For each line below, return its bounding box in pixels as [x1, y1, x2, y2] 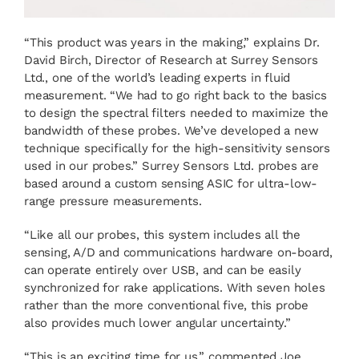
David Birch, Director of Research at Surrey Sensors [24, 52, 318, 67]
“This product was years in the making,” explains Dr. [24, 34, 320, 50]
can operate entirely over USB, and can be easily [24, 262, 301, 277]
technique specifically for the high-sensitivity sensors [24, 140, 330, 155]
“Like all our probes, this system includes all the [24, 227, 301, 242]
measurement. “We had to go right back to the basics [24, 87, 327, 103]
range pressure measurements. [24, 193, 202, 208]
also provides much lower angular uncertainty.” [24, 315, 291, 330]
